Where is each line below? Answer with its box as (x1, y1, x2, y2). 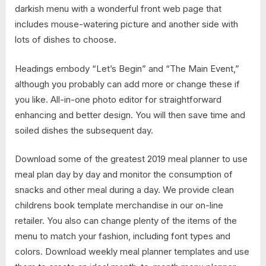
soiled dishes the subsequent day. (15, 124, 153, 136)
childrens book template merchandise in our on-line (15, 199, 223, 211)
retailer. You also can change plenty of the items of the (15, 215, 237, 227)
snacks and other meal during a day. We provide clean (15, 184, 234, 196)
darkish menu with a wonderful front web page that (15, 3, 221, 15)
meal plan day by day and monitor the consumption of (15, 169, 233, 180)
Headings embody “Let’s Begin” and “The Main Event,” (15, 62, 239, 74)
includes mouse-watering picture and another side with (15, 18, 238, 30)
